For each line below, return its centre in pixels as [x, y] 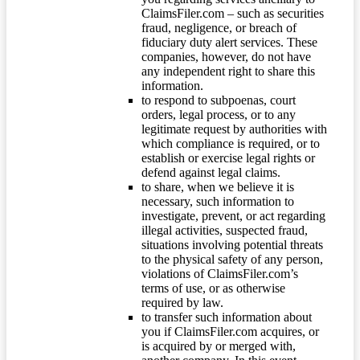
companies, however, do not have [226, 57]
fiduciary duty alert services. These [229, 43]
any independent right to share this [228, 72]
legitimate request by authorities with [234, 129]
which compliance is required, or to [231, 144]
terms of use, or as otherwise [213, 288]
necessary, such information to [218, 202]
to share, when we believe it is [218, 187]
